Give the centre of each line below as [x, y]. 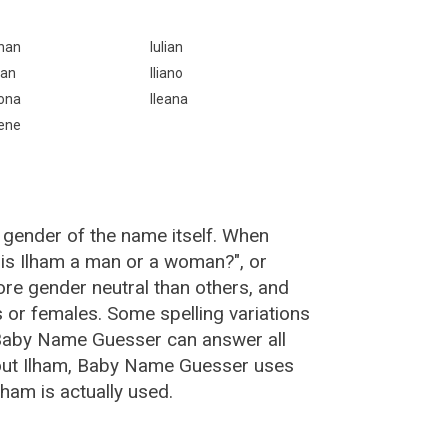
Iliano [166, 73]
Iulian [166, 47]
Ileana [168, 99]
